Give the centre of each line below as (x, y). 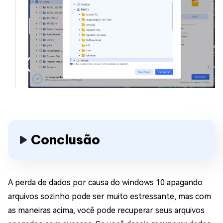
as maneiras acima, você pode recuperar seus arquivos (106, 211)
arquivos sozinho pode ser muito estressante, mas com (110, 197)
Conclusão (65, 140)
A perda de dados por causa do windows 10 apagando (105, 183)
